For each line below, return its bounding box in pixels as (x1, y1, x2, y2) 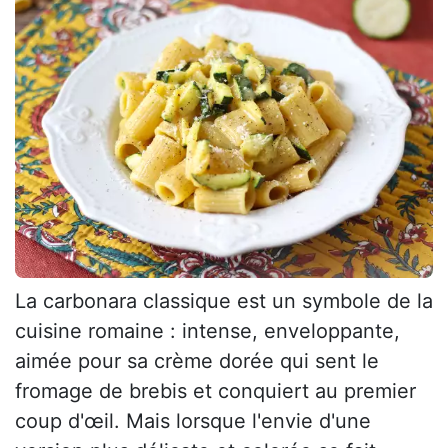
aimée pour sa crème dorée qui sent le (15, 349, 379, 374)
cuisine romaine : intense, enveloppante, (15, 319, 400, 344)
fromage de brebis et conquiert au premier (15, 379, 416, 404)
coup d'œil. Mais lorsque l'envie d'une (15, 409, 371, 434)
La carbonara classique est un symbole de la (15, 289, 433, 314)
